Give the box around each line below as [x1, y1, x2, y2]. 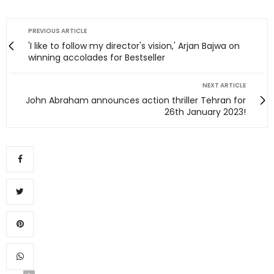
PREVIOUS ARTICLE [28, 26, 87, 35]
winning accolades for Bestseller [28, 51, 165, 64]
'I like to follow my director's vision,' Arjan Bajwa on [28, 39, 240, 52]
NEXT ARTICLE [202, 80, 246, 90]
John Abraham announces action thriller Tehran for [26, 94, 246, 106]
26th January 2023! [165, 105, 246, 118]
